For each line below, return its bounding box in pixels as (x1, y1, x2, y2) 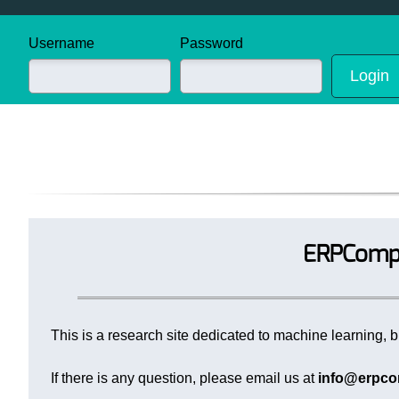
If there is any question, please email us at (51, 370, 318, 386)
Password (180, 36, 243, 51)
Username (28, 36, 94, 51)
